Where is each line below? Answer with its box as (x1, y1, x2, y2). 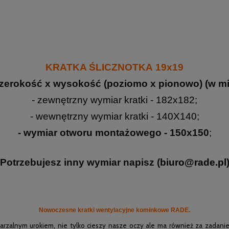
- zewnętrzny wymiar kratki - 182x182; (32, 95, 197, 106)
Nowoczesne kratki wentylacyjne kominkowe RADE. (39, 207, 190, 214)
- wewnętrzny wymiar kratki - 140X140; (30, 111, 199, 122)
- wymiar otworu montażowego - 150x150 (17, 127, 209, 139)
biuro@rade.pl (159, 157, 226, 168)
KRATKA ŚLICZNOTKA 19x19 (45, 62, 184, 73)
